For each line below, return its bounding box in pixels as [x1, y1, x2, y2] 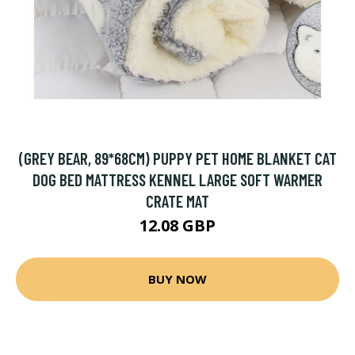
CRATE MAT [146, 190, 209, 211]
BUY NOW [148, 271, 207, 288]
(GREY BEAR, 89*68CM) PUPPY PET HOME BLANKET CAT [18, 147, 337, 168]
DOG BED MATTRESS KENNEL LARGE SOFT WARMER [32, 169, 323, 189]
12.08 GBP [139, 214, 216, 236]
